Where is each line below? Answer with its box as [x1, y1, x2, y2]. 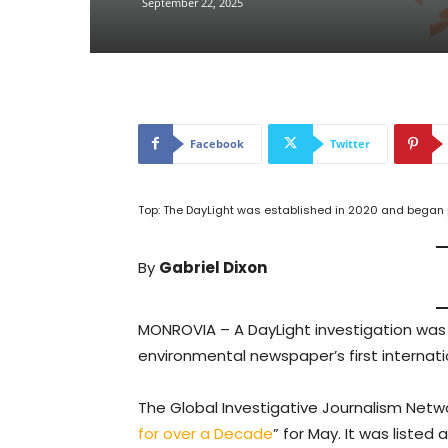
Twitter [330, 135, 370, 151]
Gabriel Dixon [159, 257, 267, 279]
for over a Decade [138, 422, 273, 444]
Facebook [190, 135, 244, 151]
